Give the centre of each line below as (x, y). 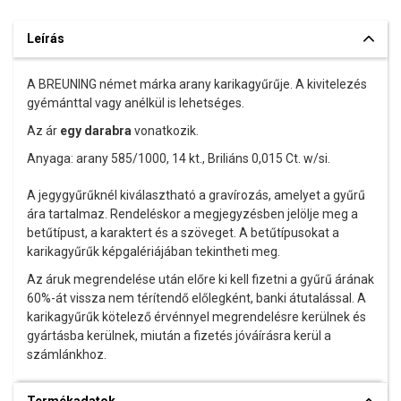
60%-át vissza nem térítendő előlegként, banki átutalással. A (196, 298)
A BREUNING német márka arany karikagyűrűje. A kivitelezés (197, 84)
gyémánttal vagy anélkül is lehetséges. (136, 103)
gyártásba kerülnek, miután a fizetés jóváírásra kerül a (179, 336)
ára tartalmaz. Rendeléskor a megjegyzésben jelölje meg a (192, 214)
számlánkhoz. (67, 354)
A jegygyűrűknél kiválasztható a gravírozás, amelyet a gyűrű (196, 195)
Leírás (46, 38)
